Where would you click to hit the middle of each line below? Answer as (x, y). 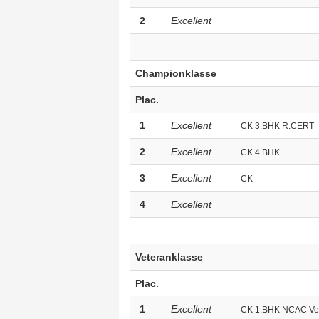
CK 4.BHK (260, 152)
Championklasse (176, 73)
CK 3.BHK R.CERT (277, 126)
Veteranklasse (169, 257)
